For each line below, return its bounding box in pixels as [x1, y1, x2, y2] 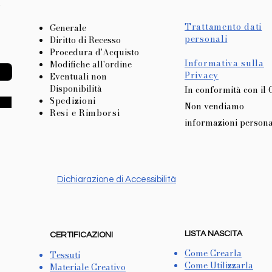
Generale [50, 21, 86, 35]
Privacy [185, 69, 219, 83]
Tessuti [50, 248, 80, 262]
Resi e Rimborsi [50, 106, 120, 120]
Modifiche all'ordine [50, 58, 132, 72]
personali [185, 32, 228, 46]
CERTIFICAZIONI [50, 231, 113, 240]
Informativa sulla [185, 56, 264, 70]
